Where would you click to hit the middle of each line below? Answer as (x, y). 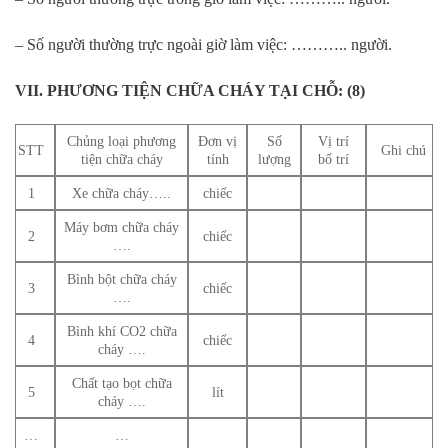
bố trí (333, 158)
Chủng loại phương (121, 140)
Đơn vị (217, 140)
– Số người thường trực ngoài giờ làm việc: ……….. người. (203, 45)
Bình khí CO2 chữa (121, 330)
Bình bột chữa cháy (121, 278)
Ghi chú (403, 149)
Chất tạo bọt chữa (121, 382)
